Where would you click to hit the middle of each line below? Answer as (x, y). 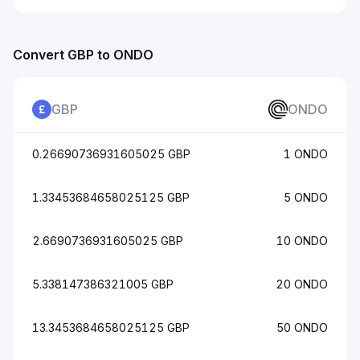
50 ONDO (302, 327)
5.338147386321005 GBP (103, 284)
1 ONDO (306, 154)
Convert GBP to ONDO (83, 55)
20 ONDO (302, 284)
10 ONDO (302, 241)
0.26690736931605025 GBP (111, 154)
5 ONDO (306, 197)
